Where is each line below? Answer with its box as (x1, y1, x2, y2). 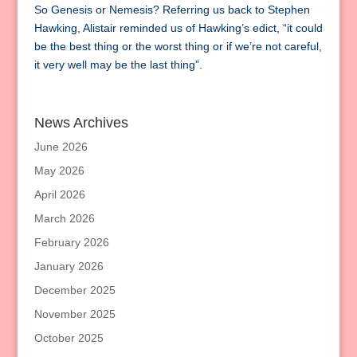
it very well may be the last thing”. (33, 58, 202, 72)
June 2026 (33, 140, 88, 154)
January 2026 (33, 260, 104, 273)
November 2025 (33, 308, 116, 321)
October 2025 (33, 331, 104, 345)
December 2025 (33, 284, 116, 297)
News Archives (33, 115, 128, 131)
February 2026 (33, 236, 109, 249)
